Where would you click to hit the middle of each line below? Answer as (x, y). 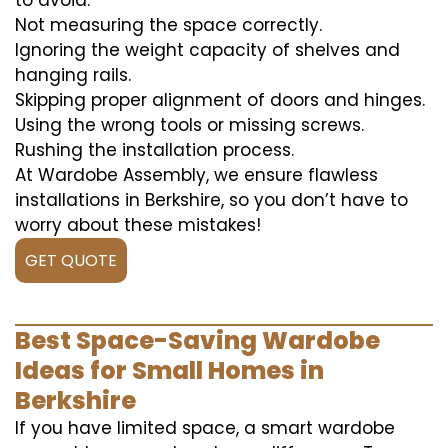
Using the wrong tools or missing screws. (189, 125)
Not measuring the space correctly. (168, 25)
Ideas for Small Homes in (169, 370)
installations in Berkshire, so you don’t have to (211, 200)
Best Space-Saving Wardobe (197, 340)
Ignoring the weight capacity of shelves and (207, 50)
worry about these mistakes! (138, 225)
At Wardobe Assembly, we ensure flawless (196, 175)
